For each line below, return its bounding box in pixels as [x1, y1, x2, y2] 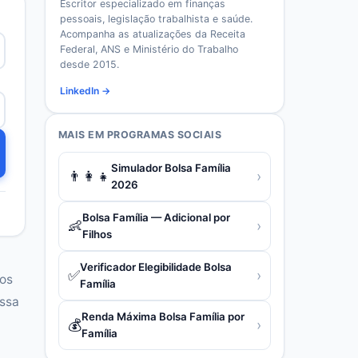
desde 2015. [60, 58, 119, 70]
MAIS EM [58, 129, 107, 141]
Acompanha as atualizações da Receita [60, 28, 245, 40]
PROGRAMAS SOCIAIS [107, 129, 222, 141]
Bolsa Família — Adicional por [82, 211, 230, 224]
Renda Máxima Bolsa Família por [82, 310, 245, 323]
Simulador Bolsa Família [111, 161, 231, 174]
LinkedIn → [60, 85, 110, 97]
